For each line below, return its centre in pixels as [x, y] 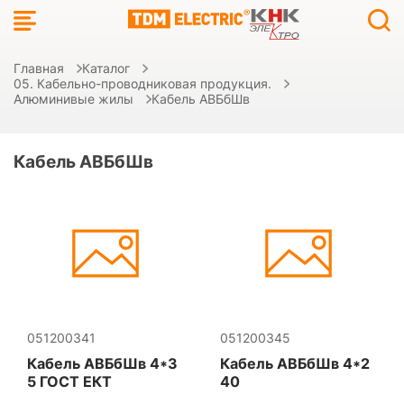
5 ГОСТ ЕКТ [69, 381]
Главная [39, 68]
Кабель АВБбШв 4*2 [295, 363]
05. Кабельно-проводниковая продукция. [142, 83]
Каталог [106, 68]
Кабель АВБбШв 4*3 [102, 363]
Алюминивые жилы [73, 99]
